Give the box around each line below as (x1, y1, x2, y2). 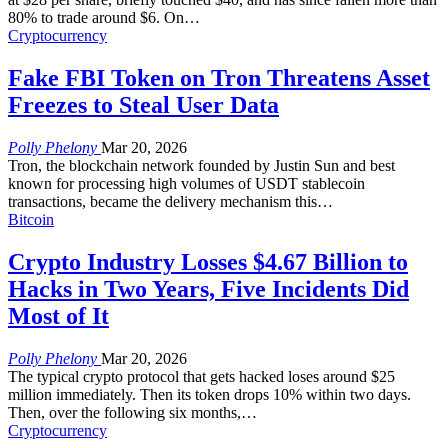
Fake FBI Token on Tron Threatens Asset (8, 65, 430, 92)
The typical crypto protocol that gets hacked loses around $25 (8, 367, 395, 385)
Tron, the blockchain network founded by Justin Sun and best (8, 156, 395, 174)
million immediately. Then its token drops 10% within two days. (8, 385, 411, 403)
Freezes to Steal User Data (8, 92, 279, 119)
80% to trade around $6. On (8, 9, 184, 27)
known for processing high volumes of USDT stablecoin (8, 174, 365, 192)
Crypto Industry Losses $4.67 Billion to (8, 248, 408, 275)
